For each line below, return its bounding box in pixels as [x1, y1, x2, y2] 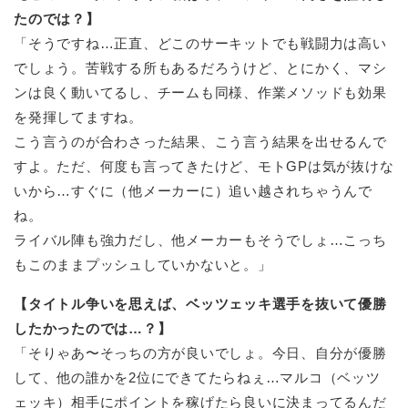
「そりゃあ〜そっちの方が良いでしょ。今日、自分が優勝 [14, 345, 387, 362]
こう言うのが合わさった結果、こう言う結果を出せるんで [14, 134, 387, 150]
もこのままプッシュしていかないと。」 [14, 257, 272, 273]
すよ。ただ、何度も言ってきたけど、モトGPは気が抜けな [14, 158, 394, 175]
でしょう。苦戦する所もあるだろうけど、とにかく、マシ [14, 60, 387, 76]
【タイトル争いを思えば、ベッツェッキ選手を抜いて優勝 [14, 296, 387, 312]
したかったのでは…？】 [14, 321, 172, 337]
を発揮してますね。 [14, 109, 143, 126]
